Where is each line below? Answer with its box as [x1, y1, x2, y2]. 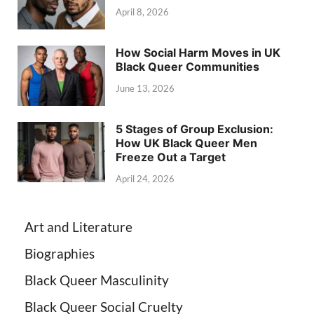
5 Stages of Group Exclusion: [116, 121, 273, 136]
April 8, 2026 [116, 6, 169, 18]
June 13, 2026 [116, 83, 175, 95]
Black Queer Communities [116, 59, 259, 74]
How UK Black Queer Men [116, 135, 257, 150]
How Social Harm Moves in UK [116, 45, 280, 60]
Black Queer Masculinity [25, 272, 169, 289]
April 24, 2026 [116, 173, 175, 185]
